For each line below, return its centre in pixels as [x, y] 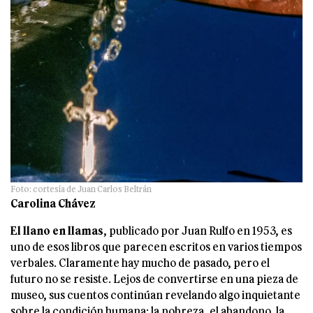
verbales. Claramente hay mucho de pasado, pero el [140, 262]
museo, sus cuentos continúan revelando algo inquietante [155, 294]
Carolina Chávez [53, 203]
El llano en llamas [57, 230]
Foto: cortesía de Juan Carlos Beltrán [81, 188]
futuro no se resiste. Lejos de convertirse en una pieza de [154, 278]
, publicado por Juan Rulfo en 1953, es [198, 230]
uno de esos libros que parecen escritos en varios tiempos [156, 246]
